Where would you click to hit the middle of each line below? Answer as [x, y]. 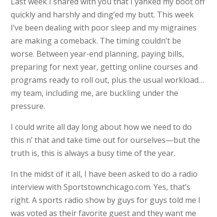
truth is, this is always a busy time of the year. [93, 153]
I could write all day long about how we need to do [101, 127]
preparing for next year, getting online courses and [104, 67]
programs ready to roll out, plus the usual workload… [108, 80]
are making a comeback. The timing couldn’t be [96, 41]
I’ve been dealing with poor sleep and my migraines [104, 28]
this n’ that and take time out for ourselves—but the [106, 140]
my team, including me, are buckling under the [95, 93]
